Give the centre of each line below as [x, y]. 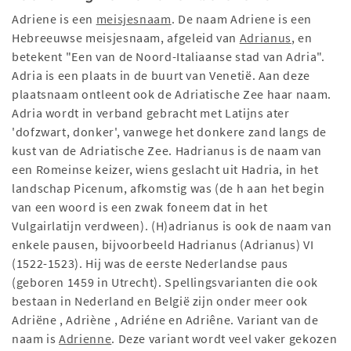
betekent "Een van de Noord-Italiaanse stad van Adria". [168, 57]
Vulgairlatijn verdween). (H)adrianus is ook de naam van [172, 226]
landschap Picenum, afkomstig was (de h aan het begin [168, 188]
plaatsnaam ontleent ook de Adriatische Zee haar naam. [172, 94]
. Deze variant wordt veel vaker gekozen [224, 339]
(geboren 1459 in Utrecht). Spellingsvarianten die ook [165, 282]
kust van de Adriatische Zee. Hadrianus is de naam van [167, 151]
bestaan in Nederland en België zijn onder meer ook [160, 301]
